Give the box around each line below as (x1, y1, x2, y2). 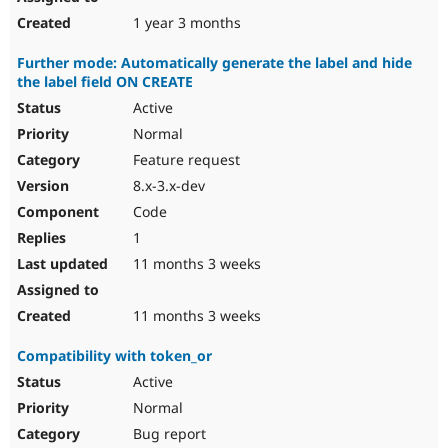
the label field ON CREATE (17, 72, 193, 92)
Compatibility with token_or (17, 346, 212, 366)
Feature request (129, 150, 240, 170)
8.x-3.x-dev (129, 176, 205, 196)
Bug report (129, 424, 206, 444)
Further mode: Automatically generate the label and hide (17, 53, 412, 73)
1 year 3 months (129, 13, 241, 33)
